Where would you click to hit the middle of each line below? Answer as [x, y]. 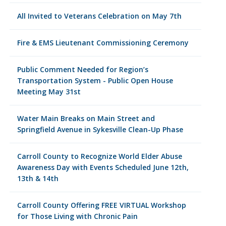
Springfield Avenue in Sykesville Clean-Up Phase [100, 129]
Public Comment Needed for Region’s [82, 69]
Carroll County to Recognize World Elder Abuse [99, 156]
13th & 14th [38, 178]
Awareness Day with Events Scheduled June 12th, [103, 167]
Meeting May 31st [49, 92]
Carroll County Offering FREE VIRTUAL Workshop [101, 205]
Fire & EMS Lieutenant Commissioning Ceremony [103, 43]
